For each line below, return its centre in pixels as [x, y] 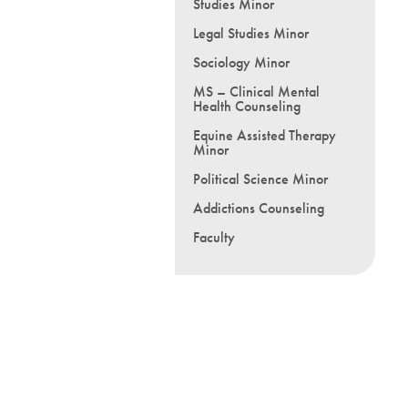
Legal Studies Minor [251, 33]
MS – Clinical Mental [256, 92]
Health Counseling [247, 106]
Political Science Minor [260, 179]
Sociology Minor [241, 62]
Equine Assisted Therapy [265, 135]
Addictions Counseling [259, 208]
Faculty [214, 237]
